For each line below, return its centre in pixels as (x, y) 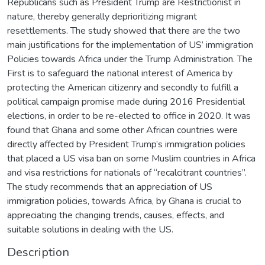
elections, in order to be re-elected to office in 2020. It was (129, 116)
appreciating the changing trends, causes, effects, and (116, 215)
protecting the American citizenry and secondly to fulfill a (123, 87)
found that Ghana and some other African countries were (122, 130)
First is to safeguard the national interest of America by (120, 73)
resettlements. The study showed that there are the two (124, 30)
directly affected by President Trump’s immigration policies (126, 144)
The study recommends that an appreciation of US (110, 187)
